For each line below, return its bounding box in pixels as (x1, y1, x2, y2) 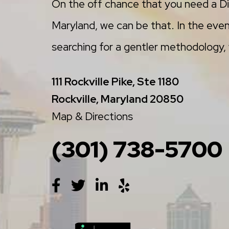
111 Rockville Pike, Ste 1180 (51, 74, 179, 88)
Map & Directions (51, 109, 133, 123)
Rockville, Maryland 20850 (51, 91, 184, 106)
